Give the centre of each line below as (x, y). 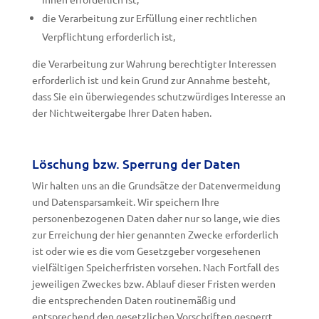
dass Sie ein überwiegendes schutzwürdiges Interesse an (158, 96)
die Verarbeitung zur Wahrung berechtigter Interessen (154, 63)
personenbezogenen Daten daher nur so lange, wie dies (156, 218)
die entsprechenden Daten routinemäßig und (134, 300)
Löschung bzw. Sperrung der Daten (136, 163)
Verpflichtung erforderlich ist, (108, 36)
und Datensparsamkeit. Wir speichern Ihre (125, 202)
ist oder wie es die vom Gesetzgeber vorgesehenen (146, 251)
